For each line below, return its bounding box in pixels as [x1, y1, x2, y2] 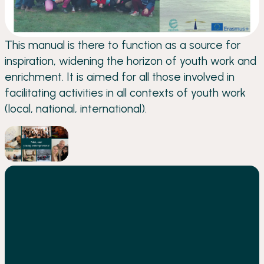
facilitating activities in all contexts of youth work [5, 85, 246, 100]
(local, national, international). [5, 101, 147, 115]
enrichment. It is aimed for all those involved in [5, 70, 235, 84]
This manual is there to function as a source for [5, 38, 240, 52]
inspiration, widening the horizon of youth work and [5, 54, 256, 68]
